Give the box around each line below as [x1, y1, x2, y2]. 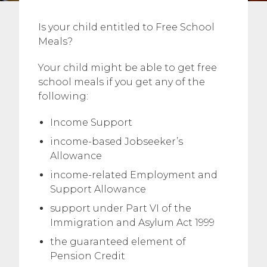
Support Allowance [50, 184, 146, 195]
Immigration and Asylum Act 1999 [50, 217, 215, 228]
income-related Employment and [50, 169, 218, 181]
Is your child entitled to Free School [38, 21, 215, 33]
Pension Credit [50, 250, 125, 262]
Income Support [50, 117, 132, 128]
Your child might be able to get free [38, 62, 217, 73]
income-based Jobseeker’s [50, 136, 183, 147]
